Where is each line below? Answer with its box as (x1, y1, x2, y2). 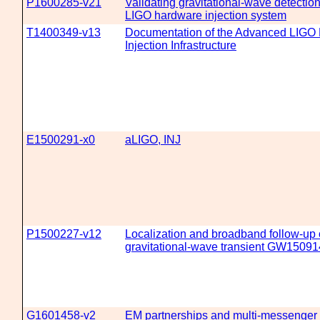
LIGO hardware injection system (125, 9, 286, 21)
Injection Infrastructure (125, 39, 236, 51)
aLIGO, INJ (125, 134, 181, 146)
